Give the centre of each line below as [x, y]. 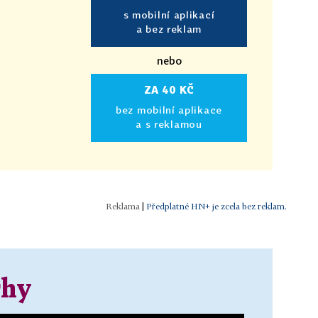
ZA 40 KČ [169, 89]
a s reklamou [169, 124]
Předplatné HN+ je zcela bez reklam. [216, 206]
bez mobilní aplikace [169, 109]
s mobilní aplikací [169, 14]
